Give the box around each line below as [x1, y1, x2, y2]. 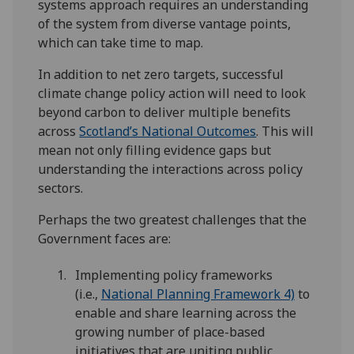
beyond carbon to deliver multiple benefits [38, 103, 292, 121]
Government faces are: [38, 229, 171, 247]
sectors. [38, 179, 84, 197]
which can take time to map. [38, 33, 204, 51]
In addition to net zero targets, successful [38, 65, 284, 83]
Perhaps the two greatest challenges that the [38, 210, 307, 228]
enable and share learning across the [74, 304, 296, 322]
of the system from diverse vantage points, [38, 14, 292, 32]
